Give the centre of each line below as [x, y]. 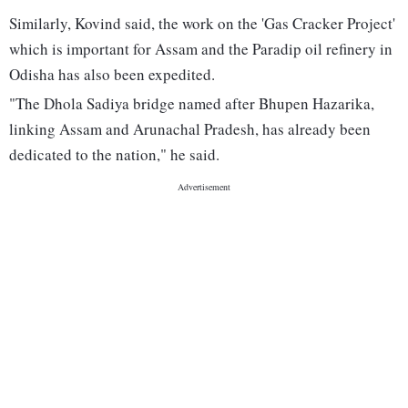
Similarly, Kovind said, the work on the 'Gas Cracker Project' [202, 24]
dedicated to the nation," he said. [114, 155]
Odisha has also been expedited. [112, 75]
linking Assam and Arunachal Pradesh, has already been [190, 129]
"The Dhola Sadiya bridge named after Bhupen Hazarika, [192, 104]
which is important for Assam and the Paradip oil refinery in [201, 49]
